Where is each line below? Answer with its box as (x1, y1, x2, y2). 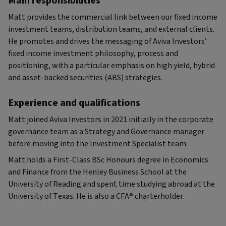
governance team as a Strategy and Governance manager (8, 126, 204, 137)
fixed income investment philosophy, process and (8, 48, 178, 59)
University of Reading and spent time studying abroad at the (8, 179, 215, 190)
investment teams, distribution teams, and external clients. (8, 24, 214, 35)
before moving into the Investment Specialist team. (8, 138, 189, 149)
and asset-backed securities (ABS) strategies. (8, 72, 164, 83)
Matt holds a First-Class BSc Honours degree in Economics (8, 154, 208, 165)
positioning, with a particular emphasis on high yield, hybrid (8, 60, 215, 71)
